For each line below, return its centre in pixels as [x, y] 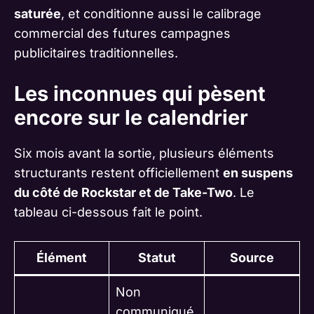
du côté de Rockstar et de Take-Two [123, 193]
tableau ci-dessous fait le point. [108, 212]
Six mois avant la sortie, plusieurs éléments [144, 153]
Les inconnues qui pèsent [140, 94]
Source [252, 258]
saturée [37, 14]
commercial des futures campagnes [122, 34]
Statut [157, 258]
